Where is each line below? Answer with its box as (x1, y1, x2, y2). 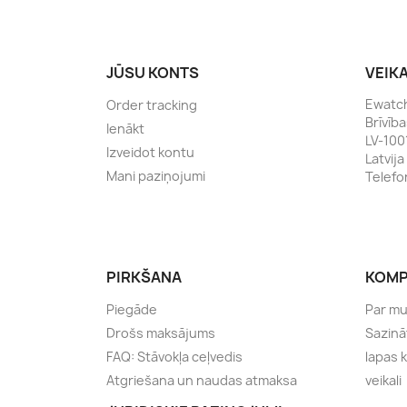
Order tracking (106, 95, 197, 114)
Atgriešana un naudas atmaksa (106, 371, 297, 389)
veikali (365, 371, 402, 389)
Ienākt (106, 119, 144, 137)
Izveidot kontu (106, 143, 194, 161)
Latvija (365, 149, 404, 167)
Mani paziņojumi (106, 166, 205, 184)
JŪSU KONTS (106, 62, 199, 83)
